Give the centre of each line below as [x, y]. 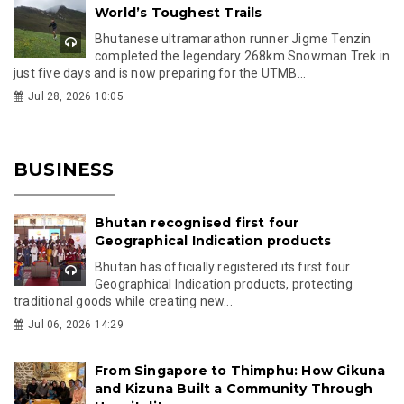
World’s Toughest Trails [179, 12]
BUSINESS [64, 169]
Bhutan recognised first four [197, 222]
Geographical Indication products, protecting [224, 284]
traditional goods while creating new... [123, 301]
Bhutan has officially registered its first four [223, 266]
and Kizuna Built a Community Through [234, 388]
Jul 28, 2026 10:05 [76, 96]
